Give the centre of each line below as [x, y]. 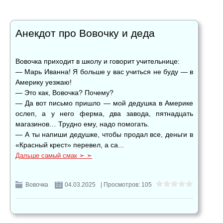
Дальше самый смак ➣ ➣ [54, 156]
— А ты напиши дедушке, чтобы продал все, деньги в [104, 135]
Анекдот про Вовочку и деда [85, 33]
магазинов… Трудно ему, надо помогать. [82, 124]
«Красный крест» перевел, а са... [70, 145]
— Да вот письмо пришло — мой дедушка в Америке [104, 103]
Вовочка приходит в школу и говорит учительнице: [98, 61]
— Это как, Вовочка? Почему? [64, 93]
